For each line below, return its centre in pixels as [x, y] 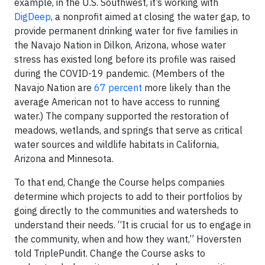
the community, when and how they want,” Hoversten [128, 239]
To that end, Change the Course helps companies [119, 182]
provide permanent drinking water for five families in [126, 30]
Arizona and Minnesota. [64, 158]
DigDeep [33, 16]
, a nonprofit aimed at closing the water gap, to [151, 16]
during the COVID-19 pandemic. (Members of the [119, 73]
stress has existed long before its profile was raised [125, 59]
